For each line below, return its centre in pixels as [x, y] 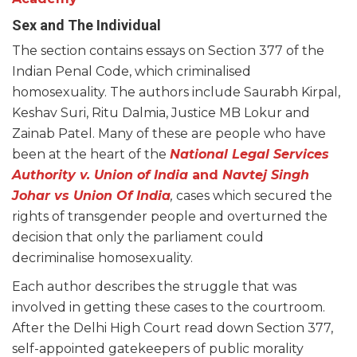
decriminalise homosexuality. [104, 258]
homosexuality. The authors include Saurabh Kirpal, [176, 92]
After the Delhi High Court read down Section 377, [173, 328]
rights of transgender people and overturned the [170, 216]
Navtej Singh [266, 175]
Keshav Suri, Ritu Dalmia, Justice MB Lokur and [161, 113]
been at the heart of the [89, 154]
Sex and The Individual [86, 25]
